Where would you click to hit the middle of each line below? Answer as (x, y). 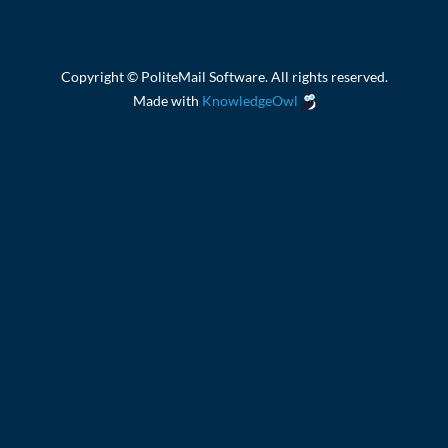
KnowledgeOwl (249, 100)
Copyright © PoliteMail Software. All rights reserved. (224, 76)
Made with (167, 100)
